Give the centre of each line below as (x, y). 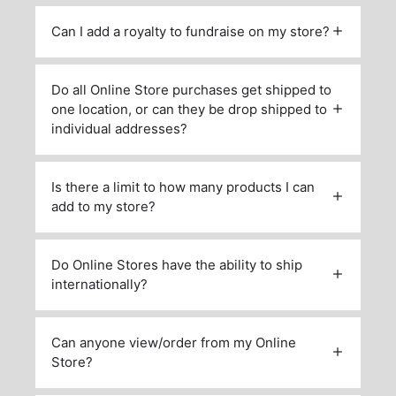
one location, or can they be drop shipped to (189, 109)
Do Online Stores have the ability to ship (177, 264)
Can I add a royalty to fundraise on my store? (190, 31)
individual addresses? (119, 128)
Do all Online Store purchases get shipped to (191, 89)
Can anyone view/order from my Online (174, 342)
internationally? (99, 284)
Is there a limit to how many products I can (183, 187)
